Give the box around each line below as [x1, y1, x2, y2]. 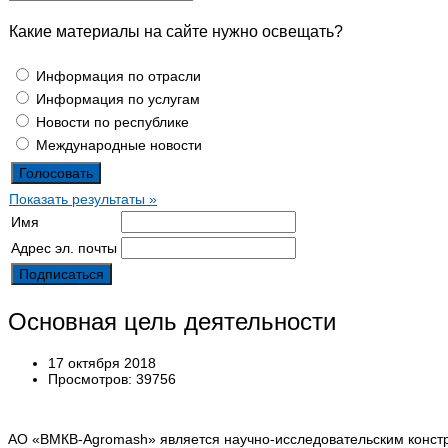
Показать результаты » [9, 190, 157, 207]
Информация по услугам [32, 90, 200, 107]
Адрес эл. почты [11, 239, 117, 256]
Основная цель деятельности [8, 307, 336, 335]
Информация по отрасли [32, 67, 201, 84]
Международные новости [32, 136, 202, 153]
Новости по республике [32, 113, 189, 130]
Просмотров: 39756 [48, 371, 176, 388]
